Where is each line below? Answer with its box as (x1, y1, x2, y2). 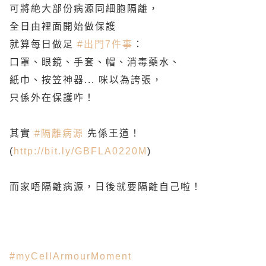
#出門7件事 (77, 39, 133, 49)
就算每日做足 (9, 39, 77, 49)
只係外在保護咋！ (9, 93, 95, 103)
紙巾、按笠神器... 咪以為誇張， (9, 75, 163, 85)
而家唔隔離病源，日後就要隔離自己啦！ (9, 182, 202, 192)
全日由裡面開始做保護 (9, 21, 116, 31)
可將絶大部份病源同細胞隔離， (9, 4, 159, 14)
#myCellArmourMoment (9, 251, 132, 261)
